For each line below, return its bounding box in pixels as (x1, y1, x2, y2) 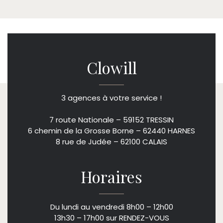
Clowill (86, 56, 137, 78)
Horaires (81, 165, 142, 187)
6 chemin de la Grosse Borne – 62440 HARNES (28, 125, 195, 136)
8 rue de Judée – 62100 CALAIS (56, 136, 167, 147)
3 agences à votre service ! (61, 92, 162, 103)
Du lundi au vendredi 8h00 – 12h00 (50, 201, 173, 212)
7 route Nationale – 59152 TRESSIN (49, 114, 174, 125)
